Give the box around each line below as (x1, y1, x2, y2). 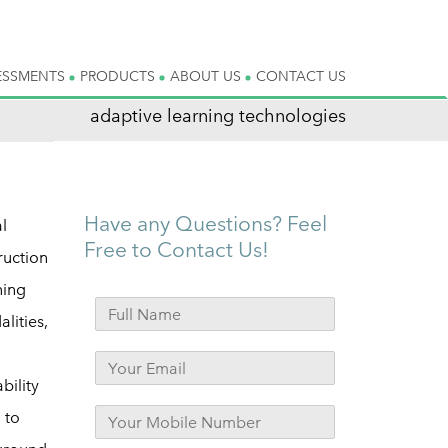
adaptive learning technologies (90, 104, 346, 127)
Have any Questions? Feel (83, 211, 327, 236)
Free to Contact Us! (83, 237, 269, 262)
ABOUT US (170, 67, 245, 85)
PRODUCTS (80, 67, 159, 85)
